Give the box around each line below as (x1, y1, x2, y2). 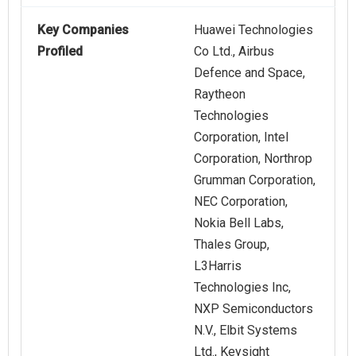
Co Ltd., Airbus (194, 44, 274, 60)
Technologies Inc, (194, 280, 291, 296)
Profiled (37, 44, 83, 60)
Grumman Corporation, (194, 172, 315, 188)
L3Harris (194, 258, 242, 274)
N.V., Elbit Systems (194, 323, 297, 339)
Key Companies (37, 22, 129, 38)
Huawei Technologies (194, 22, 313, 38)
